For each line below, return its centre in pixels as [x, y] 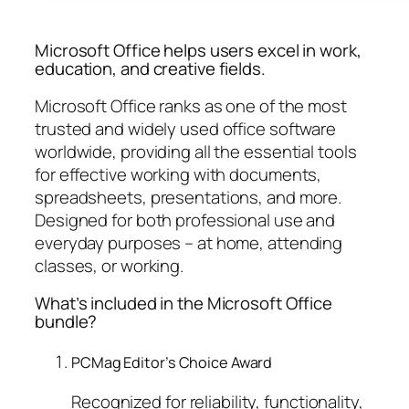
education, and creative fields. [150, 69]
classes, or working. [109, 265]
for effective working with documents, [178, 174]
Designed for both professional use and [185, 220]
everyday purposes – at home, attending [189, 242]
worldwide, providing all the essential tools [196, 151]
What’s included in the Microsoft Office [184, 304]
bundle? [66, 322]
